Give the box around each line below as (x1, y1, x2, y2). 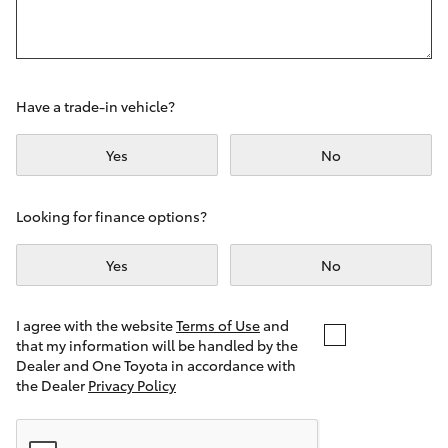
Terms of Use (176, 315, 260, 335)
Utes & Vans (36, 230, 173, 264)
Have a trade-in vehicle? (16, 96, 175, 116)
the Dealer (16, 375, 88, 395)
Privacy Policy (88, 375, 176, 395)
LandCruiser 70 (36, 346, 140, 366)
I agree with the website (16, 315, 176, 335)
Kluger (36, 114, 82, 134)
